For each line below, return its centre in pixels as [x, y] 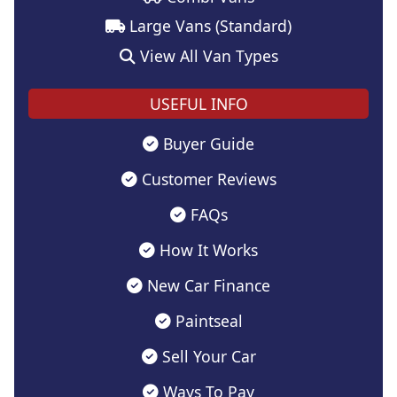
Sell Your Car [206, 356]
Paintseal [206, 320]
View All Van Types [206, 55]
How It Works [206, 249]
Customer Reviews [206, 179]
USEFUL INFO [198, 104]
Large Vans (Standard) [208, 26]
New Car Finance [206, 285]
